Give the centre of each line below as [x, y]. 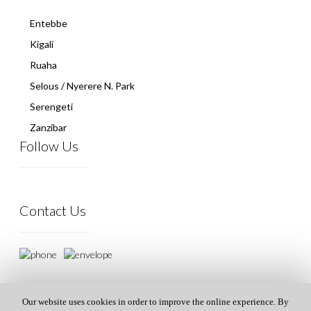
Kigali [42, 44]
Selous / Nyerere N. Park [82, 86]
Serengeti [51, 107]
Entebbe [49, 23]
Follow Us [49, 146]
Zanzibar [48, 127]
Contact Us [53, 210]
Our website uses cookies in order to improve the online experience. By [155, 302]
